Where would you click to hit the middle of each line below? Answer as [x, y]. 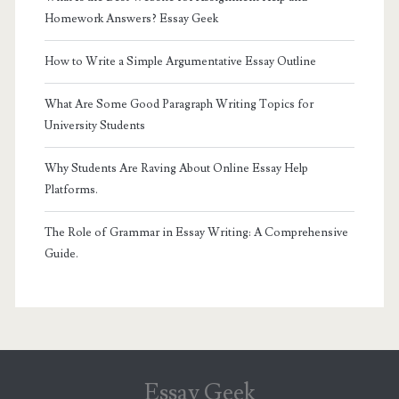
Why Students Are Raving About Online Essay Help [176, 168]
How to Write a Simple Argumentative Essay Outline [180, 61]
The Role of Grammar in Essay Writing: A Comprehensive [196, 232]
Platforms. [71, 189]
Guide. [61, 253]
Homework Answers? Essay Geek [131, 18]
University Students [94, 125]
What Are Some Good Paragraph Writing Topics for [179, 104]
